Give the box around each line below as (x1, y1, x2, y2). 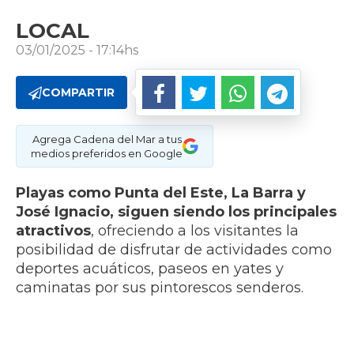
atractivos (16, 222, 91, 240)
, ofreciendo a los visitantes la (91, 222, 299, 240)
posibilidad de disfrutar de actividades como (16, 241, 332, 259)
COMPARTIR (42, 85, 115, 100)
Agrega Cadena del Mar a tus (32, 133, 182, 146)
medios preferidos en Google (31, 147, 183, 160)
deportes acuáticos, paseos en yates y (16, 260, 284, 278)
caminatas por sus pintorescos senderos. (16, 279, 303, 297)
